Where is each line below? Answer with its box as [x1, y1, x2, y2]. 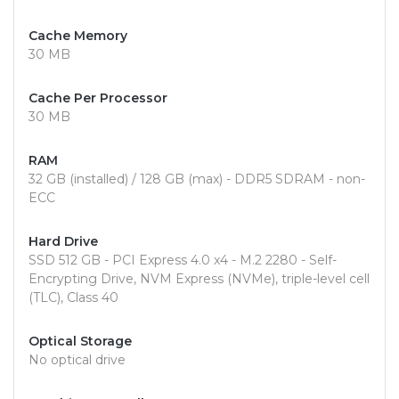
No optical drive [28, 352, 126, 369]
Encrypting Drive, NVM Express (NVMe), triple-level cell [28, 271, 370, 288]
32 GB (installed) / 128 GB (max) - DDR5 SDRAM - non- [28, 171, 365, 188]
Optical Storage [28, 333, 132, 350]
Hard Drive [28, 233, 98, 250]
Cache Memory [28, 28, 127, 45]
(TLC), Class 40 [28, 289, 118, 306]
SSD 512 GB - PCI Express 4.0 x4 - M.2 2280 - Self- [28, 252, 337, 269]
